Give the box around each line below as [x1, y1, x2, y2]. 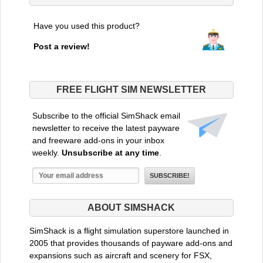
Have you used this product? [33, 21, 140, 31]
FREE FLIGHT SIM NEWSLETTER [56, 84, 207, 95]
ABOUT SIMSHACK [87, 202, 176, 213]
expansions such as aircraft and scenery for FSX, [29, 250, 212, 260]
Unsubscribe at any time [61, 147, 159, 157]
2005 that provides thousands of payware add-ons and [29, 238, 232, 248]
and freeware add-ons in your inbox [32, 135, 164, 145]
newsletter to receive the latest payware [32, 123, 180, 133]
